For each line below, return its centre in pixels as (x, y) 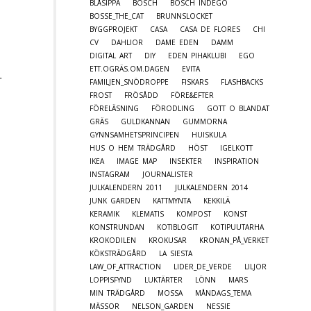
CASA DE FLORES (210, 29)
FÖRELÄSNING (114, 108)
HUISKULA (209, 134)
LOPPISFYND (111, 279)
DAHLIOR (127, 42)
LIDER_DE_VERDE (203, 266)
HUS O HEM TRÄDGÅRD (133, 148)
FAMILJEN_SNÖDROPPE (129, 82)
